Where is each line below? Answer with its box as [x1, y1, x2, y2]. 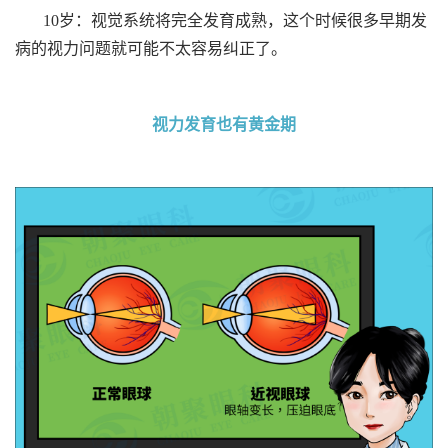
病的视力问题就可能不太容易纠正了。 [15, 39, 287, 57]
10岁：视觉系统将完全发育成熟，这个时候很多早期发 [43, 11, 427, 29]
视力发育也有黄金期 [152, 115, 296, 133]
